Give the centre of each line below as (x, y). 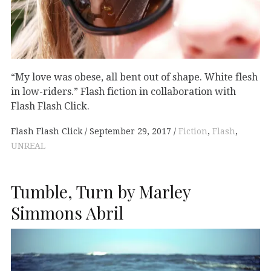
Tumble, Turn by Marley (101, 191)
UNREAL (28, 145)
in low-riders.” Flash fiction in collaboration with (123, 91)
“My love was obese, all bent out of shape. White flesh (134, 77)
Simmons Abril (67, 212)
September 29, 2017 (130, 131)
